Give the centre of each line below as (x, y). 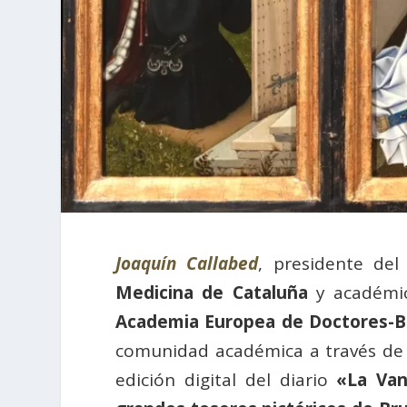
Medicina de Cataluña (212, 293)
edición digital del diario (226, 380)
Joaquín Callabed (187, 264)
